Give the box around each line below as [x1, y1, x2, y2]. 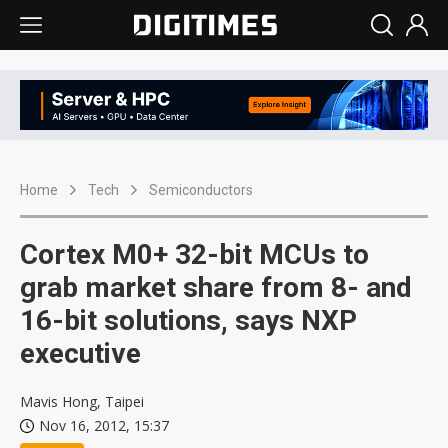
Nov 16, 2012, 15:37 [39, 416, 169, 436]
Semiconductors [149, 182, 253, 199]
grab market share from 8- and [20, 271, 412, 305]
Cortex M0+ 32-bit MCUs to [20, 238, 369, 272]
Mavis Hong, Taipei [20, 392, 144, 412]
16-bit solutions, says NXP [20, 304, 357, 338]
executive [20, 337, 141, 371]
